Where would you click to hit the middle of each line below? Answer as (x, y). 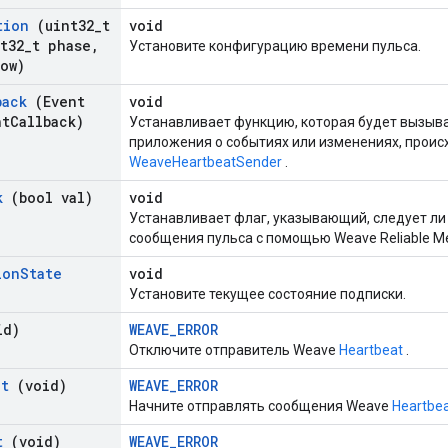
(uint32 (61, 26)
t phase (61, 46)
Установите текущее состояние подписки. (267, 294)
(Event (56, 102)
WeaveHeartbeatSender (205, 162)
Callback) (47, 122)
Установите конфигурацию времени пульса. (275, 46)
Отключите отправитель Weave (234, 350)
